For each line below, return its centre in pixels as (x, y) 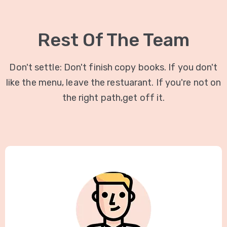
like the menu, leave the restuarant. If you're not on (113, 83)
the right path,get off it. (113, 98)
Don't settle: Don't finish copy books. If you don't (113, 68)
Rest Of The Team (113, 40)
